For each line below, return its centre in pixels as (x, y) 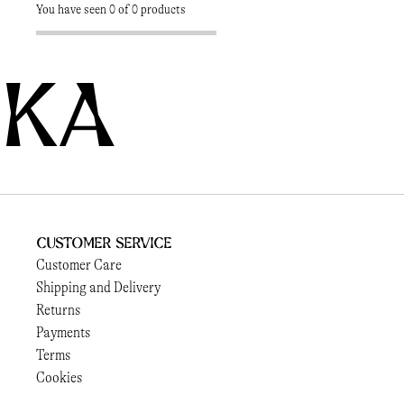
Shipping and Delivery (98, 287)
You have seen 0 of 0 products (111, 9)
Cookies (59, 377)
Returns (58, 310)
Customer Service (104, 242)
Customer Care (79, 265)
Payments (63, 332)
